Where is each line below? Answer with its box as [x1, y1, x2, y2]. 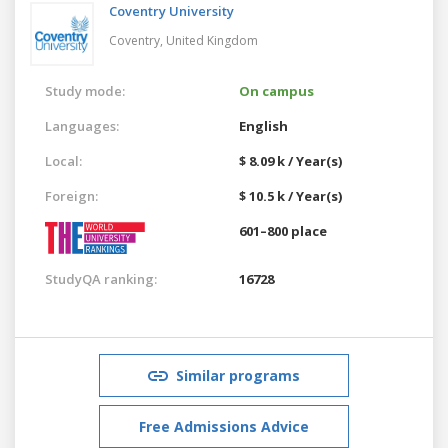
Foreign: [45, 186, 98, 205]
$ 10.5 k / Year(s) [239, 186, 342, 205]
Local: [45, 151, 82, 170]
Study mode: [45, 81, 125, 100]
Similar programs [176, 365, 300, 385]
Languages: [45, 116, 119, 135]
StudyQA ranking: [45, 269, 157, 288]
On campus [239, 81, 314, 100]
